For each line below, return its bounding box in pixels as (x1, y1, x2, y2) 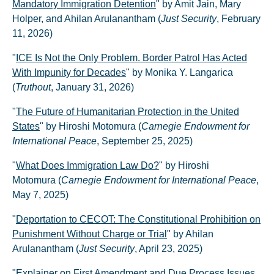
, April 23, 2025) (135, 243, 202, 254)
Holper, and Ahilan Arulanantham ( (12, 13, 161, 24)
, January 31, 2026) (51, 82, 134, 92)
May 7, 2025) (12, 190, 68, 200)
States (12, 121, 40, 131)
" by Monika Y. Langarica (126, 67, 233, 78)
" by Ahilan (167, 229, 213, 239)
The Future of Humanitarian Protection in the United (16, 106, 239, 117)
